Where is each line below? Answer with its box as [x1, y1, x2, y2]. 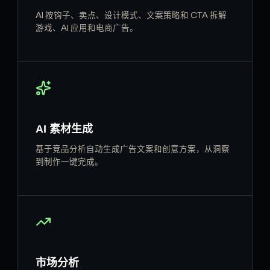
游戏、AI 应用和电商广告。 [36, 25, 138, 33]
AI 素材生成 [36, 122, 93, 135]
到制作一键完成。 [36, 159, 103, 167]
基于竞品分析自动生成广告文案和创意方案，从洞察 [36, 146, 230, 154]
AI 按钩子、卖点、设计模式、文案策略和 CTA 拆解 [36, 12, 227, 20]
